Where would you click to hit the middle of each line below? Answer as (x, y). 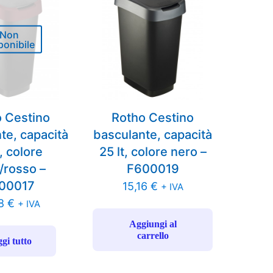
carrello (153, 236)
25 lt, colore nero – (153, 152)
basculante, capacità (153, 135)
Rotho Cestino (153, 118)
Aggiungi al (153, 224)
